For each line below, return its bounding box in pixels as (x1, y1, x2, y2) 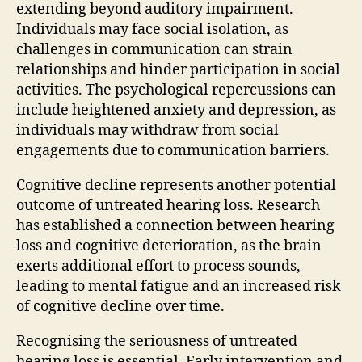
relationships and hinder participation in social (16, 60, 340, 79)
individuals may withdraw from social (16, 120, 279, 140)
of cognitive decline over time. (16, 297, 225, 316)
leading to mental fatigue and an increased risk (16, 276, 341, 296)
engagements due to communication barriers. (16, 141, 330, 160)
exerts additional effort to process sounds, (16, 256, 301, 276)
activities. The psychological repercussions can (16, 80, 336, 99)
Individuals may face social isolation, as (16, 19, 288, 39)
